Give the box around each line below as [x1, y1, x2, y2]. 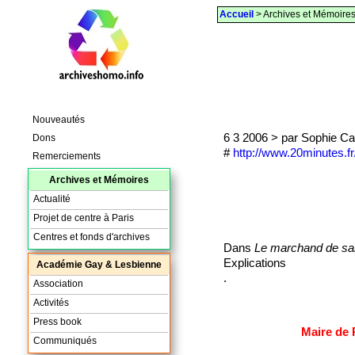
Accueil [219, 9, 254, 20]
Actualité [32, 193, 71, 204]
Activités [32, 296, 69, 308]
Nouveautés [32, 113, 85, 125]
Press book [32, 315, 82, 327]
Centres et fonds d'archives [32, 231, 150, 242]
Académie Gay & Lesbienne [36, 258, 162, 270]
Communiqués [32, 334, 97, 346]
